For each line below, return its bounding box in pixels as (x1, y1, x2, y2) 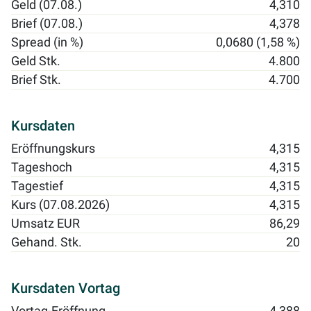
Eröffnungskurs (11, 142, 95, 156)
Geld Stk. (11, 54, 60, 69)
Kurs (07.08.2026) (11, 198, 110, 212)
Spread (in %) (11, 35, 83, 50)
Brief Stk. (11, 73, 61, 87)
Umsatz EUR (11, 217, 80, 231)
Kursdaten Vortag (11, 280, 120, 297)
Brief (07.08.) (11, 17, 83, 31)
